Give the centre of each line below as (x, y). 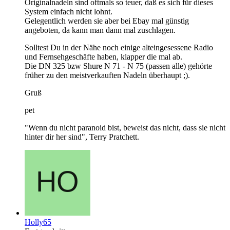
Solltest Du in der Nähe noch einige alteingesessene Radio (119, 47)
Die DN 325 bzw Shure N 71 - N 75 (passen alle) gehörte (118, 66)
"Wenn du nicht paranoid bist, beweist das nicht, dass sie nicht (125, 127)
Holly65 (38, 222)
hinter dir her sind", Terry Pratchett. (82, 137)
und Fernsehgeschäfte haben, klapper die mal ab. (103, 56)
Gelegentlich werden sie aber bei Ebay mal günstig (107, 21)
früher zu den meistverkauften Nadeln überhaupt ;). (107, 75)
